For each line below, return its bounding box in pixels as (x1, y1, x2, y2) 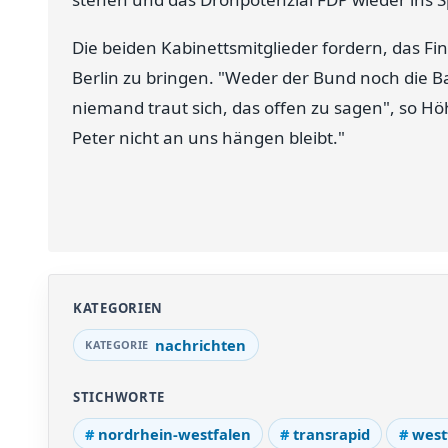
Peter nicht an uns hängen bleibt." (72, 126, 345, 150)
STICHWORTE (73, 387, 166, 406)
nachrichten (155, 335, 247, 356)
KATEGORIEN (73, 298, 164, 317)
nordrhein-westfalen (98, 423, 252, 444)
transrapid (292, 423, 370, 444)
